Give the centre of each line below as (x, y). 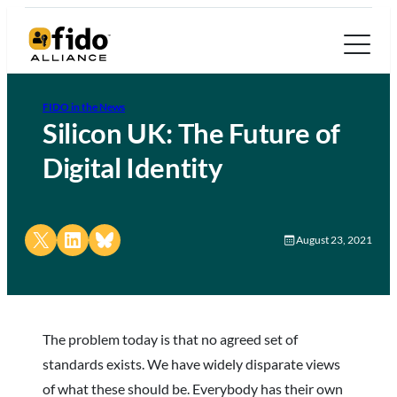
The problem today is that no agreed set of (170, 339)
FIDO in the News (84, 106)
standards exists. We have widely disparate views (191, 363)
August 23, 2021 (334, 240)
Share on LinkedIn (101, 238)
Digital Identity (133, 167)
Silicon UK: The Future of (192, 133)
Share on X (36, 238)
